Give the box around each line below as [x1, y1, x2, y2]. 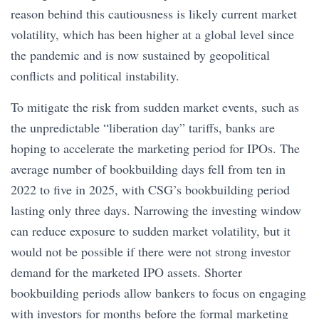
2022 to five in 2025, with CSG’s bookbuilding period [11, 181, 290, 198]
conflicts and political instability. [11, 67, 184, 84]
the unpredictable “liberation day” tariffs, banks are [11, 119, 275, 136]
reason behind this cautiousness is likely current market [11, 5, 297, 22]
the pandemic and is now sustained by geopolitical [11, 46, 270, 63]
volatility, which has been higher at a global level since [11, 26, 294, 43]
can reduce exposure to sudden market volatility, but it [11, 222, 291, 239]
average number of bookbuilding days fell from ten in [11, 160, 286, 177]
